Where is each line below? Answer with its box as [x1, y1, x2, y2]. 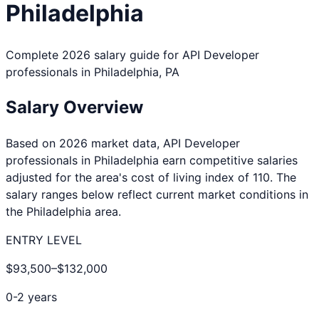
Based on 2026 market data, [6, 135, 163, 150]
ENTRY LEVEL [6, 232, 82, 247]
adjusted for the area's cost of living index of [6, 169, 253, 184]
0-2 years [6, 289, 57, 304]
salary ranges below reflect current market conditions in [6, 187, 308, 202]
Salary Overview [6, 96, 143, 117]
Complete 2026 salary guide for [6, 47, 182, 62]
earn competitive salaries [159, 152, 298, 167]
